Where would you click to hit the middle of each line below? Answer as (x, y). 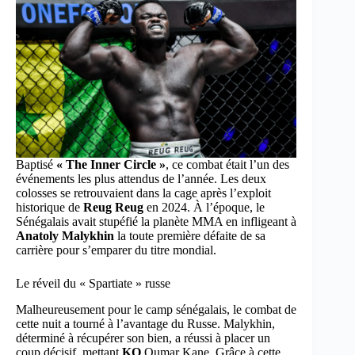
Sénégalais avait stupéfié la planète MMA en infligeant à (156, 222)
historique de (50, 208)
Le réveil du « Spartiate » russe (93, 284)
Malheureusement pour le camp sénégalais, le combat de (156, 309)
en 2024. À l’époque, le (204, 208)
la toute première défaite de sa (190, 236)
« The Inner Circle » (111, 165)
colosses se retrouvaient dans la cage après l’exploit (143, 193)
